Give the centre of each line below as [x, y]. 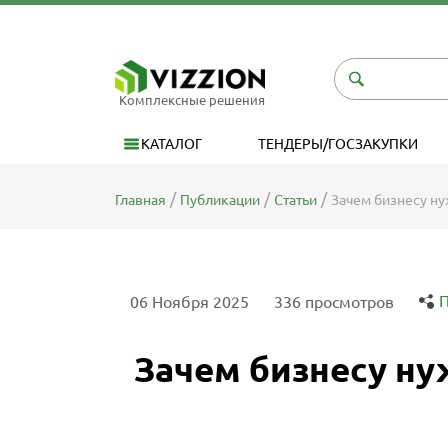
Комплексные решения [191, 99]
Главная [140, 200]
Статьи [295, 200]
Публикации [219, 200]
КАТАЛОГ [171, 144]
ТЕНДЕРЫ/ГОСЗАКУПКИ [337, 144]
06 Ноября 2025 [189, 301]
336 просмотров [333, 301]
